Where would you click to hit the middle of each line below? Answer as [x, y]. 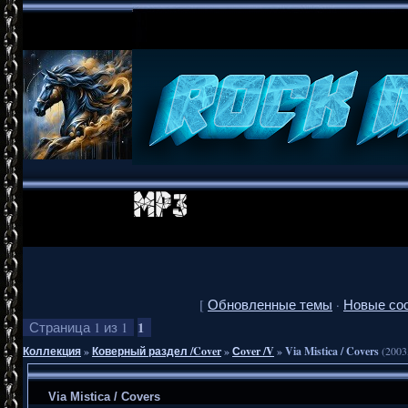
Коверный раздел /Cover [157, 351]
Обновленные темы [270, 304]
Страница [61, 327]
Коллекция [52, 351]
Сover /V [253, 351]
